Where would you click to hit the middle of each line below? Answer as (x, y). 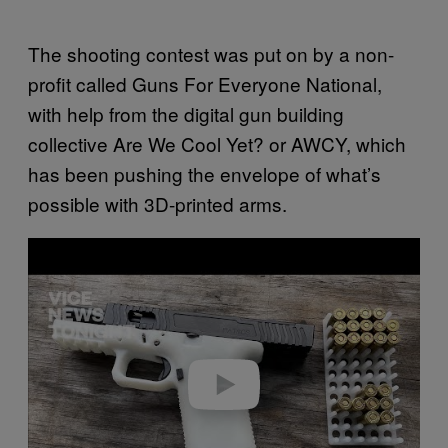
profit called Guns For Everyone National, (205, 83)
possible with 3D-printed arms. (160, 203)
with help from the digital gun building (186, 113)
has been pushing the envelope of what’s (204, 173)
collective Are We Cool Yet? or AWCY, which (217, 143)
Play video (224, 385)
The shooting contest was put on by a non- (211, 53)
